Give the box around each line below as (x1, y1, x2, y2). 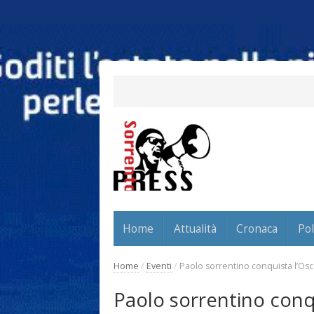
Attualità (173, 220, 217, 236)
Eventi (146, 259, 172, 272)
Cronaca (236, 220, 278, 236)
